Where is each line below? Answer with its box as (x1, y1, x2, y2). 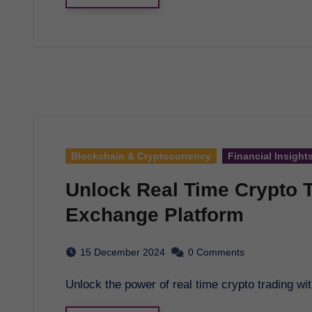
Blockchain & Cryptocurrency (71, 150, 211, 162)
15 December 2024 (80, 246, 165, 258)
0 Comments (188, 246, 244, 258)
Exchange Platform (65, 203, 244, 226)
